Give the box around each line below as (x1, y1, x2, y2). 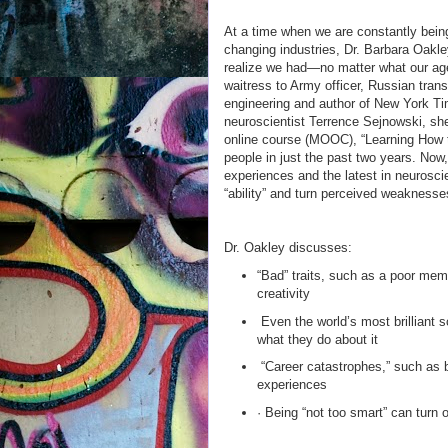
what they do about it (256, 331, 378, 347)
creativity (256, 285, 310, 301)
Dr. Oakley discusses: (224, 240, 352, 255)
